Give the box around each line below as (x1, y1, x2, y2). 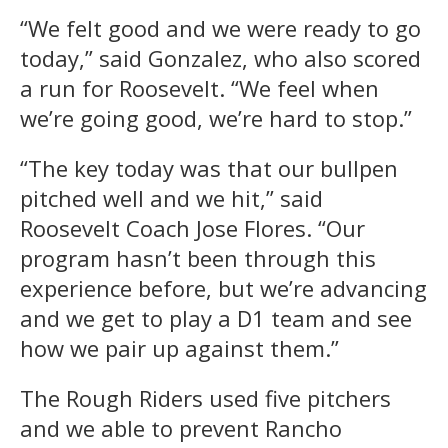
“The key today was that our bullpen (20, 152, 398, 183)
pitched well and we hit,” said (20, 182, 323, 213)
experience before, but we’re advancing (20, 272, 427, 303)
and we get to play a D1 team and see (20, 302, 412, 333)
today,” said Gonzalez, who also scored (20, 42, 421, 73)
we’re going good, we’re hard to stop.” (20, 102, 412, 133)
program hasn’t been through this (20, 242, 376, 273)
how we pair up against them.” (20, 332, 339, 363)
